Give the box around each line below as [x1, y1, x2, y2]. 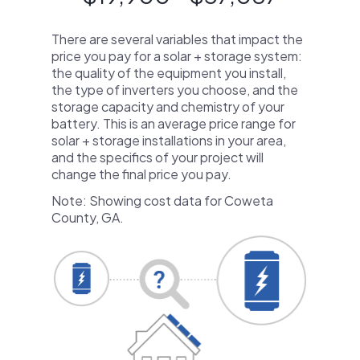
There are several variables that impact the [51, 31, 303, 47]
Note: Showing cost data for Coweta [51, 192, 273, 209]
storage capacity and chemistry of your [51, 98, 284, 115]
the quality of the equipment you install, [51, 64, 286, 81]
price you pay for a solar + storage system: [51, 47, 302, 64]
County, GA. [51, 209, 124, 226]
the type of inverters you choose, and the [51, 81, 298, 98]
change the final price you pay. [51, 166, 231, 182]
